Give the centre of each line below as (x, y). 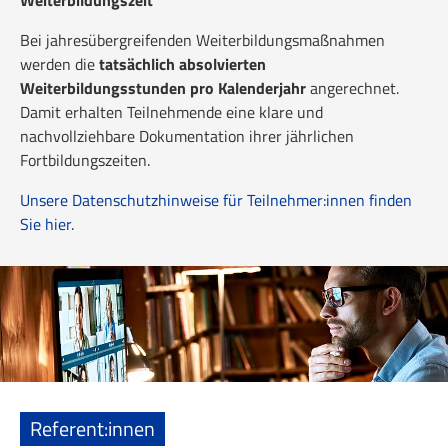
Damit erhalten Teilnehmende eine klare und (171, 111)
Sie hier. (47, 223)
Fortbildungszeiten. (85, 159)
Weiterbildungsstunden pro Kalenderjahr (163, 87)
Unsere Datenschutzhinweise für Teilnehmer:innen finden (216, 199)
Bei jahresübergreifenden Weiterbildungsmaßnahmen (202, 39)
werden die (59, 63)
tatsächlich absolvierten (182, 63)
